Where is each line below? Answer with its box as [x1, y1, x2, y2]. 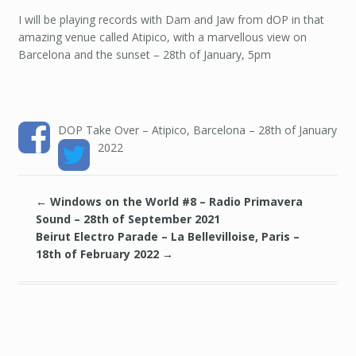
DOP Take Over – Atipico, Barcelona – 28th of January [57, 122, 337, 138]
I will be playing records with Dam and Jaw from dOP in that [17, 11, 324, 27]
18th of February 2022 [36, 246, 163, 262]
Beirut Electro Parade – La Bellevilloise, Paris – [36, 229, 300, 245]
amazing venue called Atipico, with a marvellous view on [17, 29, 307, 44]
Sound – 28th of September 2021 [36, 211, 221, 227]
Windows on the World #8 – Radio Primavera [47, 194, 304, 210]
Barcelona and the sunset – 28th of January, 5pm [17, 46, 271, 62]
